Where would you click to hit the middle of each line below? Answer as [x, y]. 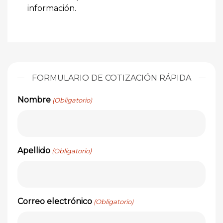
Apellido [34, 151]
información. [52, 8]
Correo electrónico [55, 201]
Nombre [34, 100]
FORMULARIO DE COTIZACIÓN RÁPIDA [111, 78]
